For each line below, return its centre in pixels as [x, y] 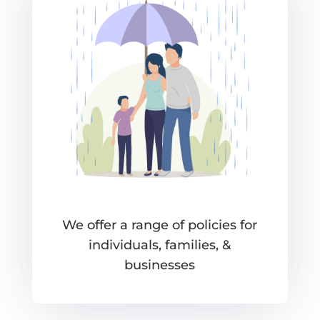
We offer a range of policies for [160, 225]
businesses [160, 265]
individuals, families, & [160, 245]
